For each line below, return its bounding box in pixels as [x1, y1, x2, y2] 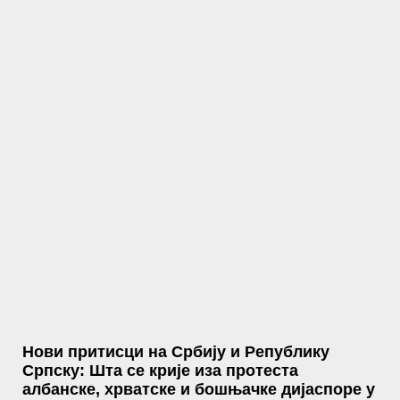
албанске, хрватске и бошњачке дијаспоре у [22, 380, 375, 398]
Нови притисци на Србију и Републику [22, 343, 329, 361]
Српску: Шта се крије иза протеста [22, 362, 298, 379]
